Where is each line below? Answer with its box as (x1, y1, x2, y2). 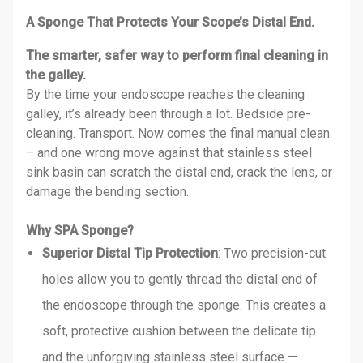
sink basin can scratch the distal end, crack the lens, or (26, 164, 332, 181)
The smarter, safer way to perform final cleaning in (26, 48, 328, 64)
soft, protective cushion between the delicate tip (42, 323, 316, 340)
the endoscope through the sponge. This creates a (42, 297, 326, 314)
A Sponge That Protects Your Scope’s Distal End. (26, 15, 314, 31)
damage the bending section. (26, 184, 189, 200)
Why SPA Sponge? (26, 223, 134, 239)
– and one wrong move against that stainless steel (26, 145, 312, 161)
